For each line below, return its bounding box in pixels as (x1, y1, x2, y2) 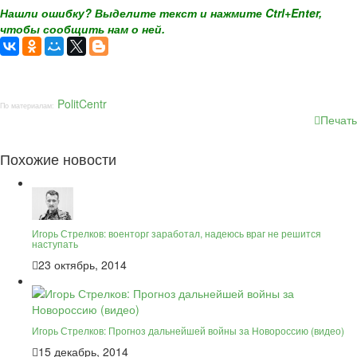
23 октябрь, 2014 (38, 256, 127, 273)
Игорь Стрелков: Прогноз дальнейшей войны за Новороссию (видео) (32, 323, 344, 337)
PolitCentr (57, 96, 107, 112)
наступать (32, 236, 78, 250)
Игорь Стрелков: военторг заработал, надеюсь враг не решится (32, 226, 321, 240)
